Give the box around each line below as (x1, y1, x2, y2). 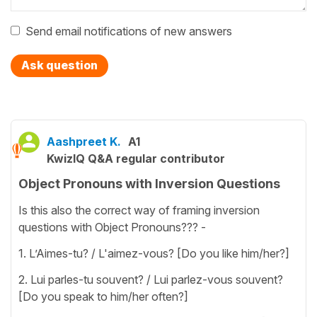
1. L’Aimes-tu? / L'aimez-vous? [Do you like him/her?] (18, 246, 289, 260)
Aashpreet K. (47, 134, 121, 149)
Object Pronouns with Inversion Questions (18, 176, 280, 192)
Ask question (21, 58, 98, 73)
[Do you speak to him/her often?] (18, 289, 188, 304)
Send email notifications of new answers (25, 24, 232, 39)
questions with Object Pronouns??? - (18, 219, 206, 234)
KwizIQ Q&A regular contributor (47, 151, 225, 166)
